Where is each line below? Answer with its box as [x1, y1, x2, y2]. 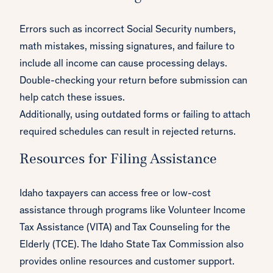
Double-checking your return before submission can [19, 76, 247, 87]
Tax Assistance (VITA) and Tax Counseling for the [19, 223, 230, 234]
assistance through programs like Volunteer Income [19, 206, 246, 217]
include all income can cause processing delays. [19, 59, 227, 70]
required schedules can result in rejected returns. [19, 127, 236, 138]
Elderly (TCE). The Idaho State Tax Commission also [19, 240, 244, 251]
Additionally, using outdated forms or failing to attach [19, 110, 250, 121]
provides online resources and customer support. [19, 257, 235, 268]
